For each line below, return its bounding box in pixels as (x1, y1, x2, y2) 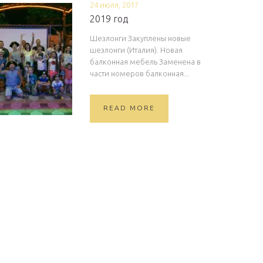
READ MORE (103, 104, 155, 112)
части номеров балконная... (90, 69, 189, 77)
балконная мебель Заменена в (90, 58, 201, 66)
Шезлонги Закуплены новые (90, 34, 191, 42)
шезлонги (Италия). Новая (90, 46, 183, 54)
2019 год (90, 14, 128, 24)
